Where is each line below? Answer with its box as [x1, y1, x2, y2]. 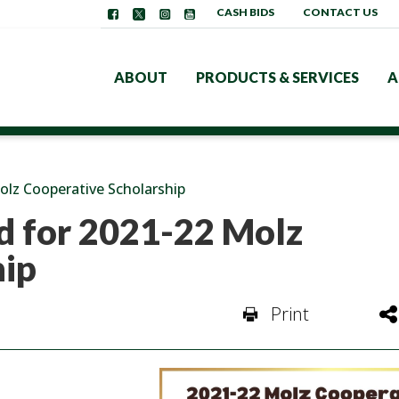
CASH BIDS [216, 5, 274, 20]
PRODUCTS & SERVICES [196, 69, 359, 85]
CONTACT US [303, 5, 378, 20]
